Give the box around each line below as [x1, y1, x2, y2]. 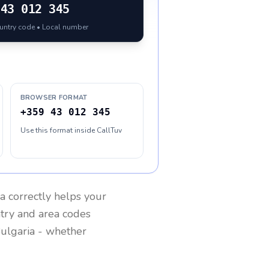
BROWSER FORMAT [20, 93, 88, 102]
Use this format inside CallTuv [20, 125, 122, 135]
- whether [35, 224, 86, 238]
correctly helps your [5, 189, 106, 204]
